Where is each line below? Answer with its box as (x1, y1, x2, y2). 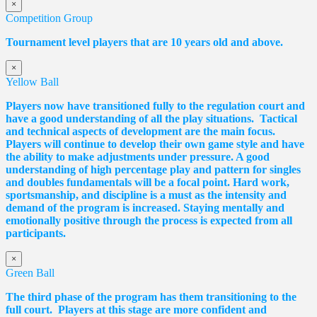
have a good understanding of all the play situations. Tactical (6, 112, 297, 125)
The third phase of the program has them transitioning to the (6, 290, 296, 303)
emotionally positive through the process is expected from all (6, 214, 292, 226)
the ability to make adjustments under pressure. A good (6, 150, 270, 163)
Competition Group (6, 11, 93, 24)
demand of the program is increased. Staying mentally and (6, 201, 284, 214)
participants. (6, 226, 66, 239)
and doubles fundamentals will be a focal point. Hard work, (6, 175, 289, 188)
